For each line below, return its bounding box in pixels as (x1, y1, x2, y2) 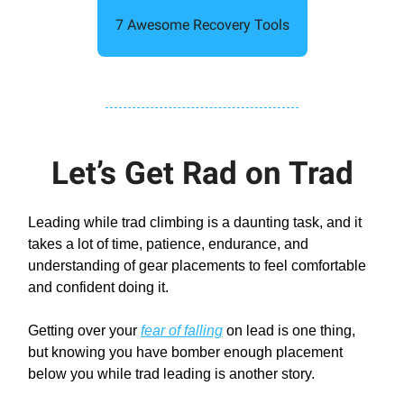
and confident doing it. (28, 280, 169, 296)
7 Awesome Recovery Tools (115, 16, 289, 34)
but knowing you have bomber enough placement (28, 344, 343, 361)
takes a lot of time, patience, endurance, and (28, 236, 308, 252)
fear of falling (141, 323, 223, 339)
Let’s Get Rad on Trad (50, 155, 353, 193)
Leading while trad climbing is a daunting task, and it (28, 215, 362, 231)
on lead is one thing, (223, 323, 355, 339)
